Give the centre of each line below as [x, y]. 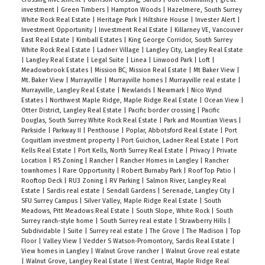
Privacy [201, 151]
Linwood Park [173, 60]
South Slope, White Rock [173, 211]
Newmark [172, 91]
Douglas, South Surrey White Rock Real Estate [90, 121]
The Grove [165, 231]
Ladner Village [119, 50]
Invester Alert [216, 20]
